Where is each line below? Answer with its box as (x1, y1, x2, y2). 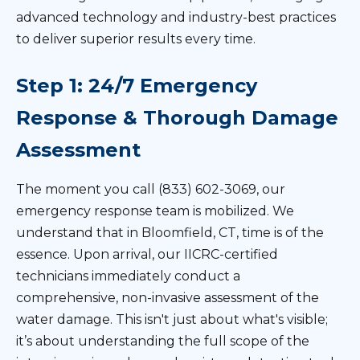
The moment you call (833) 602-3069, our (16, 182, 285, 197)
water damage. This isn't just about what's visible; (16, 312, 328, 327)
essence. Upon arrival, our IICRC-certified (16, 247, 278, 262)
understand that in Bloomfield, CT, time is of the (16, 225, 324, 240)
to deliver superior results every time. (16, 31, 256, 47)
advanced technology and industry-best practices (16, 10, 336, 25)
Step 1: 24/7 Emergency (16, 74, 257, 97)
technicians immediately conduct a (16, 268, 240, 284)
